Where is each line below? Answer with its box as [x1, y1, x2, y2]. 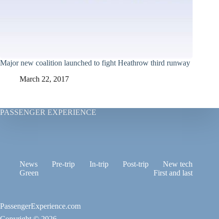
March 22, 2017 [20, 75, 69, 84]
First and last [153, 169, 193, 177]
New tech [163, 160, 193, 169]
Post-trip [122, 160, 149, 169]
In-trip [89, 160, 109, 169]
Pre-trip [52, 160, 75, 169]
